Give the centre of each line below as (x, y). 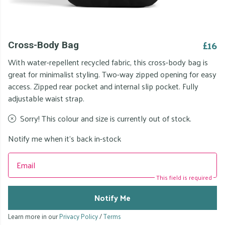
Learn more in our (34, 216)
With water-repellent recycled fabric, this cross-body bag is (108, 62)
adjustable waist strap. (46, 98)
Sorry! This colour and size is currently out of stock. (106, 118)
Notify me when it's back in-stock (65, 138)
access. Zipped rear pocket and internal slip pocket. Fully (103, 86)
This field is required (184, 177)
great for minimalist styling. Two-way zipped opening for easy (112, 74)
